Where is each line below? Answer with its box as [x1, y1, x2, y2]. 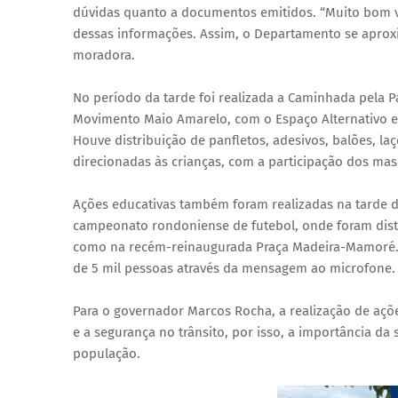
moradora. [73, 46, 135, 63]
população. [73, 345, 140, 362]
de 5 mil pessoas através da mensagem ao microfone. [73, 259, 395, 276]
